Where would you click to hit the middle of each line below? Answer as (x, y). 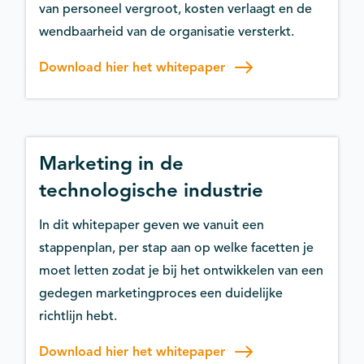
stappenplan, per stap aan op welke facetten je (176, 247)
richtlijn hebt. (78, 316)
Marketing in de (111, 163)
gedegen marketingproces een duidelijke (161, 293)
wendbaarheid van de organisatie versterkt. (167, 31)
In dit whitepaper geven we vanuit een (152, 225)
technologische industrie (151, 190)
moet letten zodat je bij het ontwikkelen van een (181, 270)
